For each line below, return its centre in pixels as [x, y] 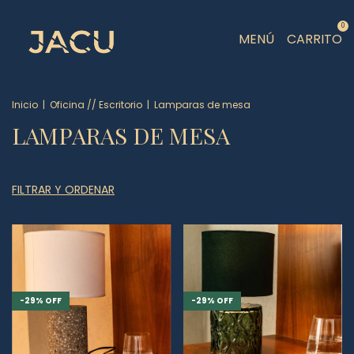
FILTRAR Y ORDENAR [63, 190]
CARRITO [314, 39]
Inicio [25, 105]
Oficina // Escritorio [96, 105]
